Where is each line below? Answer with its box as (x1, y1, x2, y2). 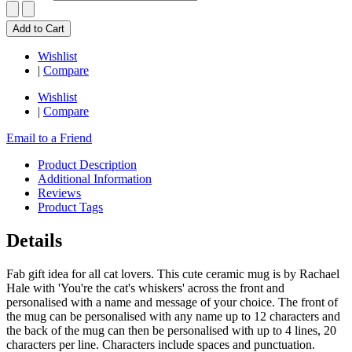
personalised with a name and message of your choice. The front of (6, 295, 338, 309)
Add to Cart (13, 22, 64, 35)
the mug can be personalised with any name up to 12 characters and (6, 309, 340, 323)
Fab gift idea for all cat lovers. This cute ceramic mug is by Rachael (6, 266, 339, 280)
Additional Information (38, 171, 152, 185)
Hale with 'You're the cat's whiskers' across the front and (6, 280, 284, 295)
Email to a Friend (6, 130, 92, 145)
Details (6, 229, 62, 251)
